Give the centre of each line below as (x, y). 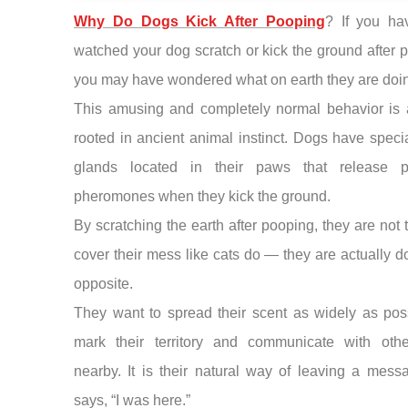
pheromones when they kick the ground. (202, 197)
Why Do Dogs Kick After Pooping (199, 22)
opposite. (103, 284)
